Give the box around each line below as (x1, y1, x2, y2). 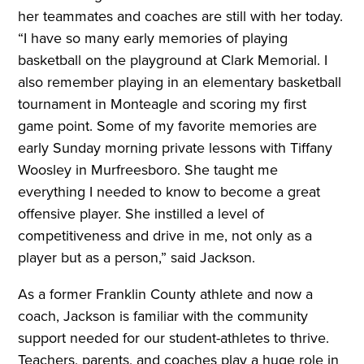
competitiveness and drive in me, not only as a (18, 225, 313, 247)
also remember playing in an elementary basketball (18, 71, 342, 93)
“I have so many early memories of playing (18, 28, 288, 50)
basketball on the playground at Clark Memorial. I (18, 50, 328, 71)
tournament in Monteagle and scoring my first (18, 93, 307, 115)
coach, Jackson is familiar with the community (18, 305, 309, 327)
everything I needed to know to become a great (18, 181, 321, 203)
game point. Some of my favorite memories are (18, 115, 318, 137)
